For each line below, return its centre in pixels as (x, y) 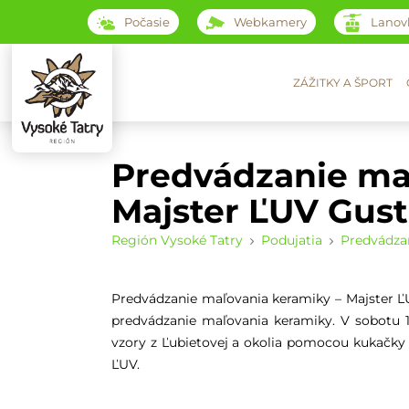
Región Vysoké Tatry (178, 240)
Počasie (147, 22)
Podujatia (292, 240)
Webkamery (270, 22)
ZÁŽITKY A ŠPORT (343, 83)
